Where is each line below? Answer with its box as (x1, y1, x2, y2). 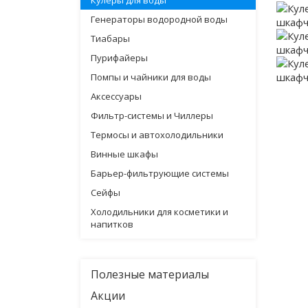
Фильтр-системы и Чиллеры (91, 109, 213, 122)
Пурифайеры (91, 52, 148, 64)
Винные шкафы (91, 148, 158, 160)
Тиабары (91, 32, 130, 45)
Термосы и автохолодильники (91, 129, 223, 141)
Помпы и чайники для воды (91, 71, 211, 83)
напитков (91, 218, 133, 230)
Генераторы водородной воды (91, 13, 228, 25)
